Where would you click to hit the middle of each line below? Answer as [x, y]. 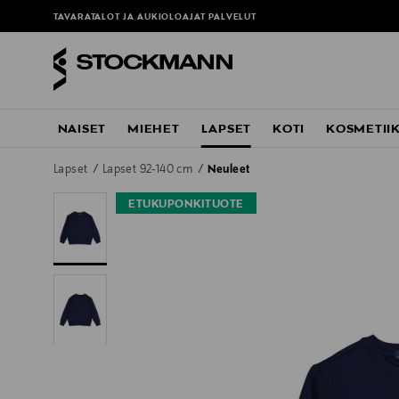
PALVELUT [232, 18]
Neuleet [228, 171]
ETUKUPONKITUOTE [186, 205]
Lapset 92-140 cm [149, 171]
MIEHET [154, 130]
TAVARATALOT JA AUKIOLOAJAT [131, 18]
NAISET [82, 130]
